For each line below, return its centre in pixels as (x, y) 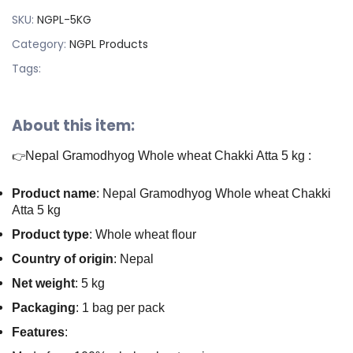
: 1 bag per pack (120, 307)
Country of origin (63, 258)
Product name (54, 193)
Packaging (44, 307)
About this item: (73, 125)
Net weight (43, 283)
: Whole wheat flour (143, 234)
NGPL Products (109, 44)
